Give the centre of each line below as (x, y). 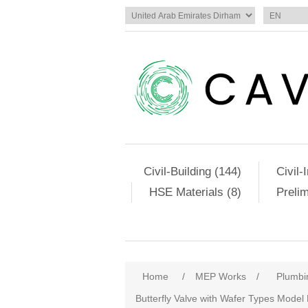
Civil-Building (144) (192, 172)
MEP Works (221, 276)
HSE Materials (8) (195, 192)
